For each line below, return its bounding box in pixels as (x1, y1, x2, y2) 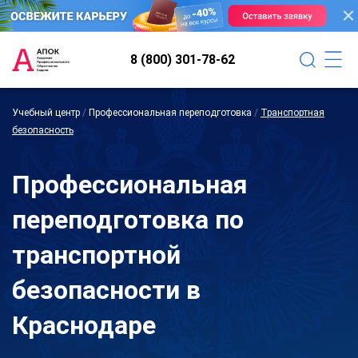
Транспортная (261, 106, 324, 118)
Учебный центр (12, 106, 80, 118)
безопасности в (12, 274, 201, 305)
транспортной (12, 239, 181, 270)
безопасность (12, 124, 74, 136)
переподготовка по (12, 204, 244, 235)
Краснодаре (12, 309, 156, 340)
